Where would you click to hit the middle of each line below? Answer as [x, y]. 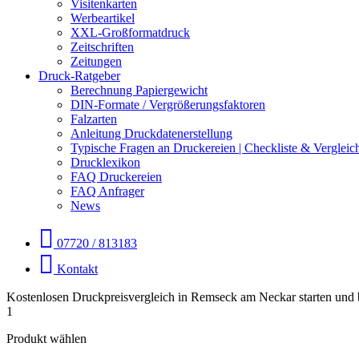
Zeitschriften [102, 47]
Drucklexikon [105, 162]
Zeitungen [96, 61]
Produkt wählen [46, 339]
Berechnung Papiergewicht [139, 90]
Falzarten [94, 119]
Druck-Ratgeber [79, 76]
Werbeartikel [103, 18]
